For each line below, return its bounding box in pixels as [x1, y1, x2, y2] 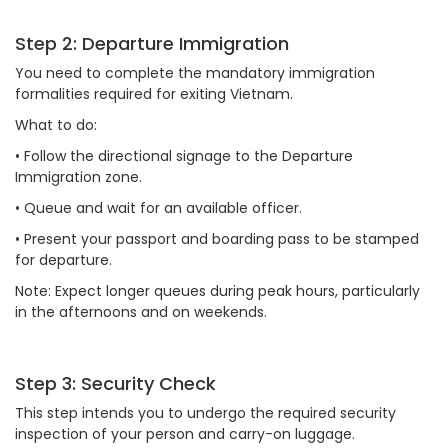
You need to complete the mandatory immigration [15, 63, 375, 83]
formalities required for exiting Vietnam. [15, 84, 293, 104]
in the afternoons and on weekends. [15, 302, 267, 322]
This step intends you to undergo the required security [15, 403, 396, 423]
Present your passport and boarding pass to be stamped [24, 229, 419, 249]
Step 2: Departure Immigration [15, 31, 289, 56]
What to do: [15, 115, 101, 135]
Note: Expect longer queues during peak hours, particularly [15, 281, 420, 301]
